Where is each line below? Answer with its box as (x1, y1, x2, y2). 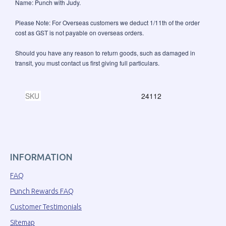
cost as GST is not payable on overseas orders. (15, 28, 144, 37)
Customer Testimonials (10, 203, 82, 211)
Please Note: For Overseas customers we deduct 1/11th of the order (15, 18, 200, 27)
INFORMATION (10, 152, 73, 162)
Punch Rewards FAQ (10, 187, 74, 196)
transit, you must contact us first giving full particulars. (15, 59, 159, 68)
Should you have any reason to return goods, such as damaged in (15, 48, 195, 58)
